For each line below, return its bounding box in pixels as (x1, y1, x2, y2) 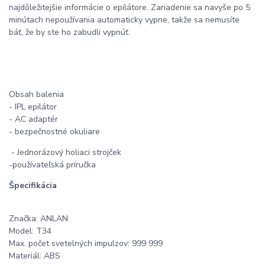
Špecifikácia (9, 180, 57, 192)
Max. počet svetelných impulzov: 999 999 (9, 238, 163, 250)
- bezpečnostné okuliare (9, 126, 100, 138)
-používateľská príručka (9, 159, 96, 171)
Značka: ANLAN (9, 213, 68, 225)
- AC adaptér (9, 114, 58, 125)
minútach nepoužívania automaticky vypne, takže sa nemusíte (9, 14, 240, 26)
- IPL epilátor (9, 101, 57, 113)
